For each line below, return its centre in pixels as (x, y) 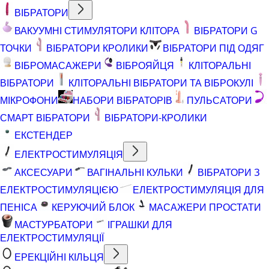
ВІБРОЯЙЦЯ (145, 65)
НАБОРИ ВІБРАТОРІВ (122, 100)
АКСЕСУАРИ (44, 172)
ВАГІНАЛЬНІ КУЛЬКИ (135, 172)
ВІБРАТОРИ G (226, 30)
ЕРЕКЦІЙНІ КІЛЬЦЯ (59, 257)
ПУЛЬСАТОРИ (219, 100)
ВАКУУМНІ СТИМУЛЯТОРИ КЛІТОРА (97, 30)
